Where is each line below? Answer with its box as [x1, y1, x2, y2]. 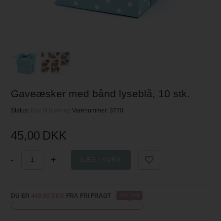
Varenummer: [72, 107, 110, 114]
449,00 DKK [31, 192, 65, 200]
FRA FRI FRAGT [65, 192, 111, 200]
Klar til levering [31, 107, 73, 114]
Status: [11, 107, 31, 114]
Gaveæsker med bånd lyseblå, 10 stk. [11, 88, 190, 100]
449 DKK [119, 192, 141, 199]
